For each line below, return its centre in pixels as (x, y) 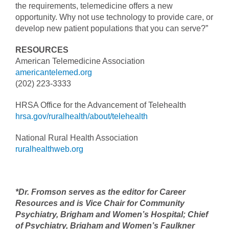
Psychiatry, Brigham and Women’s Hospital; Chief (112, 215)
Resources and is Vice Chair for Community (100, 203)
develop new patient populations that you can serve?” (112, 29)
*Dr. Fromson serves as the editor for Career (100, 192)
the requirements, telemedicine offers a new (94, 6)
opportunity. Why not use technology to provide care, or (114, 17)
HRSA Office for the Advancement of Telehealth (101, 105)
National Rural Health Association (77, 138)
